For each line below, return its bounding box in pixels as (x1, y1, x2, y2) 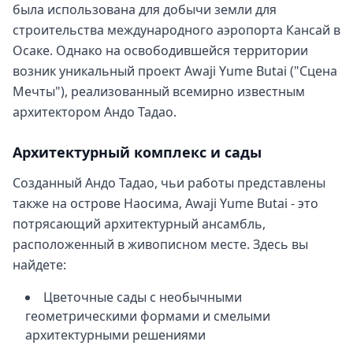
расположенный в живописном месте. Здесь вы (13, 236, 308, 253)
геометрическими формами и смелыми (25, 307, 270, 325)
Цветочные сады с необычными (43, 288, 242, 306)
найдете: (13, 256, 66, 273)
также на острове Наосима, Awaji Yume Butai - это (13, 195, 318, 212)
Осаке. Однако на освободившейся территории (13, 42, 308, 59)
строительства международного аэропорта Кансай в (13, 21, 340, 39)
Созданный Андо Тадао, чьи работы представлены (13, 174, 325, 191)
